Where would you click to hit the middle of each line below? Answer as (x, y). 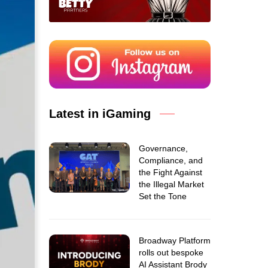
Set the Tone (163, 196)
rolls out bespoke (171, 252)
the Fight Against (170, 172)
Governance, (163, 148)
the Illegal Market (171, 184)
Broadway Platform (175, 240)
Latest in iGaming (100, 114)
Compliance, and (171, 160)
